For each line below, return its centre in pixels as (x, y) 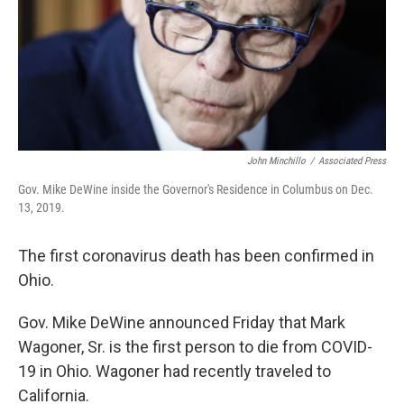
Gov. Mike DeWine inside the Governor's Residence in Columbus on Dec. (196, 189)
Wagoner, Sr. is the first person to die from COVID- (195, 347)
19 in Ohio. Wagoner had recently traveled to (174, 371)
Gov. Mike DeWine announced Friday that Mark (182, 322)
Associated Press (352, 161)
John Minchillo (276, 161)
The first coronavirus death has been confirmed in (196, 256)
